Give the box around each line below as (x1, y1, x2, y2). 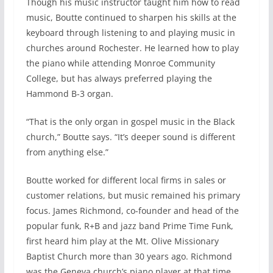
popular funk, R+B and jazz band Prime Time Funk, (26, 220, 233, 232)
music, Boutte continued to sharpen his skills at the (26, 12, 236, 24)
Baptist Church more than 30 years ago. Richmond (26, 250, 232, 263)
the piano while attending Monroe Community (26, 57, 215, 69)
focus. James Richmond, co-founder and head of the (26, 205, 239, 217)
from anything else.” (26, 146, 108, 158)
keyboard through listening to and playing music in (26, 27, 235, 39)
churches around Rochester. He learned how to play (26, 42, 239, 54)
